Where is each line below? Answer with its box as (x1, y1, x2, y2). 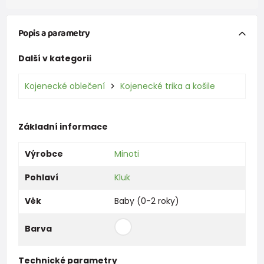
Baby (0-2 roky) (114, 194, 179, 207)
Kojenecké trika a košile (120, 80, 215, 92)
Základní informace (18, 120, 108, 133)
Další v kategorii (18, 52, 91, 64)
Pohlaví (24, 171, 58, 183)
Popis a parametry (18, 25, 90, 41)
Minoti (114, 147, 139, 160)
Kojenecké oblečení (24, 80, 105, 92)
